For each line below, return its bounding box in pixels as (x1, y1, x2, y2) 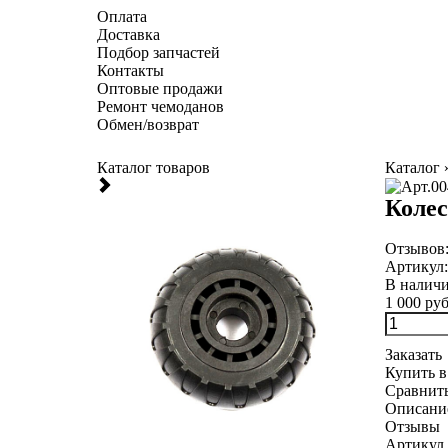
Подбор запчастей (97, 44, 220, 61)
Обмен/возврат (97, 116, 199, 133)
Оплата (97, 8, 147, 25)
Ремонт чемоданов (97, 98, 224, 115)
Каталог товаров (97, 159, 210, 176)
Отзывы (384, 418, 440, 436)
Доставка (97, 26, 160, 43)
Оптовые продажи (97, 80, 223, 97)
